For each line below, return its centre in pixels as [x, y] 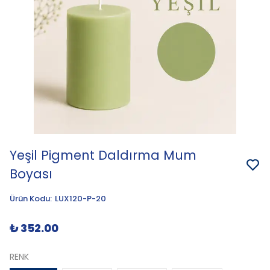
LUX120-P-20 [80, 199]
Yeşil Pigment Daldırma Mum [103, 155]
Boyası [31, 174]
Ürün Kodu [30, 199]
